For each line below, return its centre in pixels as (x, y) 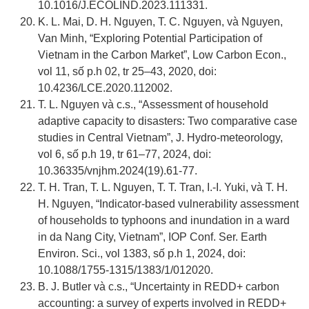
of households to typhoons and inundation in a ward (164, 221)
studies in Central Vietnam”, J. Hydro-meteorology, (160, 138)
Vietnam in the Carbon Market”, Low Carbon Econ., (162, 55)
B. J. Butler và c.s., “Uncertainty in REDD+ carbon (159, 287)
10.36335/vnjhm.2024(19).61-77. (118, 171)
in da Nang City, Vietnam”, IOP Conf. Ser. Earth (152, 237)
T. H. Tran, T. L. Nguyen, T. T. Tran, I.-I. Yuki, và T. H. (163, 188)
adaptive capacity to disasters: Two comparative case (168, 121)
